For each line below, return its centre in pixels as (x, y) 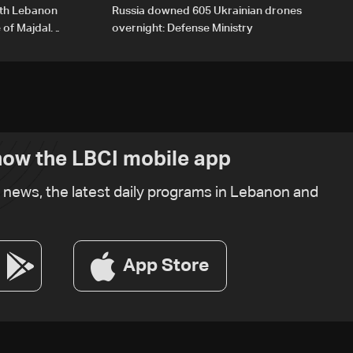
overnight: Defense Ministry (182, 29)
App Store (166, 266)
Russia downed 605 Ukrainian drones (207, 11)
